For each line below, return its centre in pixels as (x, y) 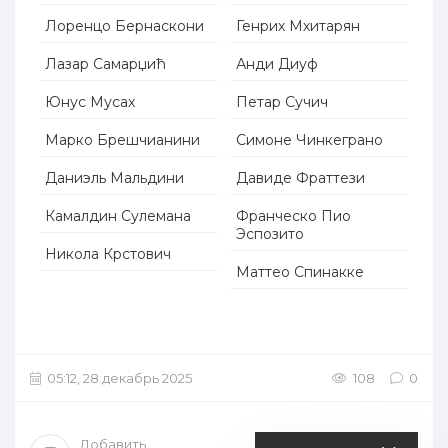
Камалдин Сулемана (118, 216)
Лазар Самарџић (105, 64)
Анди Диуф (277, 64)
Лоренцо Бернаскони (124, 26)
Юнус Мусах (90, 102)
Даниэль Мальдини (114, 178)
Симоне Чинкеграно (310, 140)
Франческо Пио (294, 216)
